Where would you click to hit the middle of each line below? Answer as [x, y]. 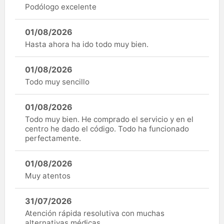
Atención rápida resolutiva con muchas [95, 213]
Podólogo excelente [61, 6]
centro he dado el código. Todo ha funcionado [107, 128]
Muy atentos [48, 175]
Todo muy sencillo [57, 81]
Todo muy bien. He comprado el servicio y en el [109, 119]
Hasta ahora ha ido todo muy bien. [87, 44]
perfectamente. [53, 138]
